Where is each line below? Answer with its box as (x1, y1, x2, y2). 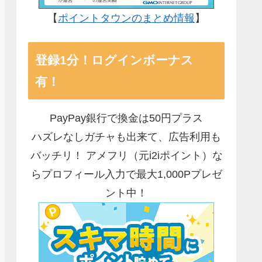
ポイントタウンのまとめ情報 (58, 12, 195, 25)
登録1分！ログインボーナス (35, 53, 194, 67)
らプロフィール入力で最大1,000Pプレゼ (30, 168, 222, 181)
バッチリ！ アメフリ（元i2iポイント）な (30, 150, 223, 162)
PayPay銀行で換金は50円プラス (50, 112, 203, 125)
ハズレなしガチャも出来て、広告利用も (32, 131, 221, 143)
